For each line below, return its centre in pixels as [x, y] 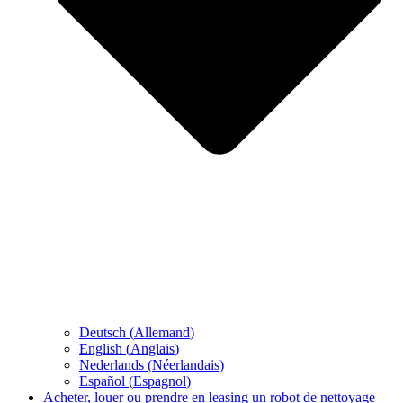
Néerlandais [186, 365]
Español [102, 381]
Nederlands [112, 365]
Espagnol [160, 381]
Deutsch [103, 333]
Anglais [152, 349]
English [101, 349]
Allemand [162, 333]
